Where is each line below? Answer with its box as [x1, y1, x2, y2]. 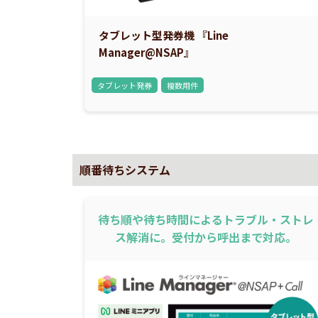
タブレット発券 [97, 79, 152, 91]
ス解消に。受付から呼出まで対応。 [114, 228, 297, 246]
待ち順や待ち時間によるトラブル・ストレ [97, 210, 314, 228]
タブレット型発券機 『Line [98, 27, 229, 43]
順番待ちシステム [79, 160, 170, 178]
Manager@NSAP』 [98, 44, 205, 60]
